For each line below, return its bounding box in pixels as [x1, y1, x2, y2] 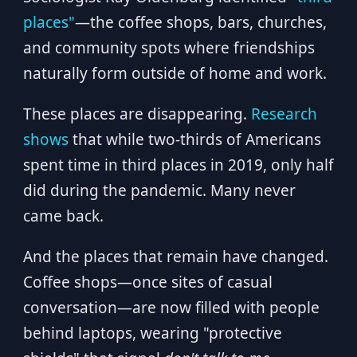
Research [250, 104, 317, 124]
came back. [22, 206, 104, 226]
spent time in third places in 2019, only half [22, 155, 334, 175]
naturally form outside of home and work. [22, 63, 327, 84]
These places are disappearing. [22, 104, 251, 124]
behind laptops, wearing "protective [22, 323, 282, 343]
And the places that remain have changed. [22, 246, 328, 267]
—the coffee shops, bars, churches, [74, 12, 327, 33]
